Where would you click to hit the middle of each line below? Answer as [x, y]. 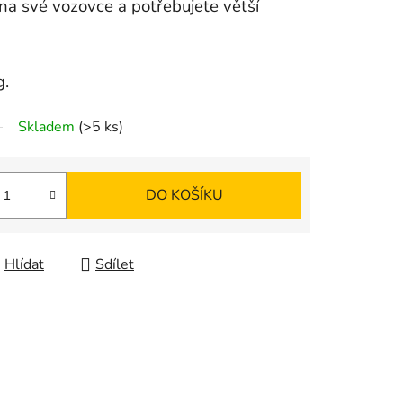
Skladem [48, 127]
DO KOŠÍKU [184, 196]
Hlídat [24, 265]
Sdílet [115, 265]
